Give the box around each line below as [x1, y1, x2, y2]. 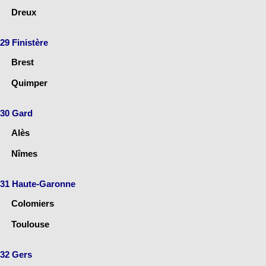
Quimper [11, 78, 47, 88]
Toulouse [11, 219, 49, 230]
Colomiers [11, 198, 54, 209]
